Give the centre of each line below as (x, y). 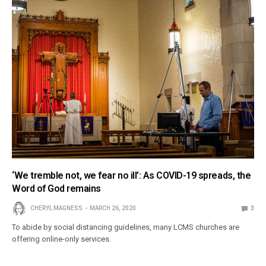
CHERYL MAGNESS (56, 208)
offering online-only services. (62, 239)
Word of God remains (56, 189)
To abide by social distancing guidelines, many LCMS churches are (126, 227)
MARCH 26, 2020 (113, 208)
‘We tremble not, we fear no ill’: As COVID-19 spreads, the (132, 176)
